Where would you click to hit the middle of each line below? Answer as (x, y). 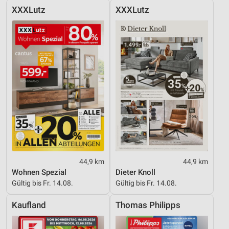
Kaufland (29, 205)
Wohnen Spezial (39, 173)
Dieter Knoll (135, 173)
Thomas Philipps (148, 205)
